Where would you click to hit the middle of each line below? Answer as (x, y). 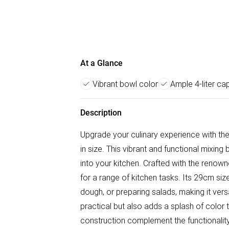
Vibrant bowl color (125, 84)
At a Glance (101, 63)
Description (101, 113)
